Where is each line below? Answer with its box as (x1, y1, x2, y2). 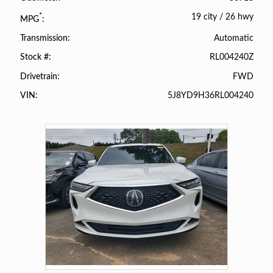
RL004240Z (210, 52, 254, 62)
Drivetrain (19, 72, 57, 81)
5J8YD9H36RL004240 (168, 90, 254, 100)
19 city (191, 12, 218, 22)
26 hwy (225, 12, 254, 22)
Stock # (19, 53, 49, 62)
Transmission (19, 34, 68, 43)
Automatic (214, 34, 254, 43)
